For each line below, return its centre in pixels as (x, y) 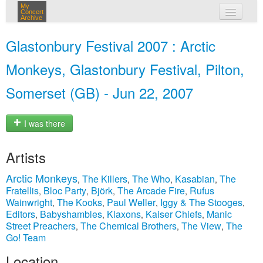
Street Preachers (41, 226)
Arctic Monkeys (42, 178)
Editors (21, 214)
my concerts (149, 34)
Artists (26, 157)
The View (201, 226)
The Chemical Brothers (129, 226)
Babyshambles (71, 214)
